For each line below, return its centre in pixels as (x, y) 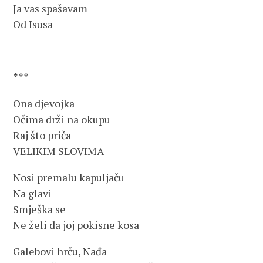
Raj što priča (42, 135)
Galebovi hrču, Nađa (60, 251)
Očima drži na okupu (62, 119)
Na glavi (33, 193)
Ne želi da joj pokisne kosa (76, 225)
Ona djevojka (44, 103)
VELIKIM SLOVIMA (59, 151)
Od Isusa (33, 24)
